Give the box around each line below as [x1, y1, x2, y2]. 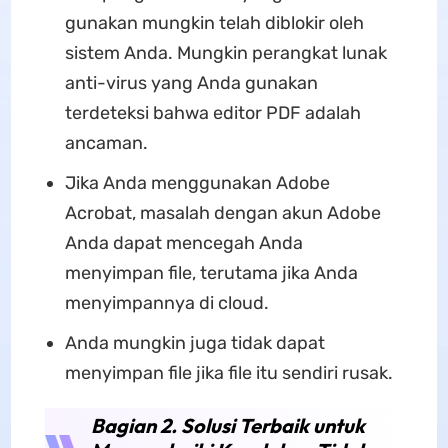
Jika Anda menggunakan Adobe [64, 172, 330, 194]
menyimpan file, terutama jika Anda [64, 262, 358, 284]
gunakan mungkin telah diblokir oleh [64, 12, 364, 34]
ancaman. [64, 132, 148, 154]
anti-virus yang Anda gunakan [64, 72, 318, 94]
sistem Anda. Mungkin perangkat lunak [64, 42, 387, 64]
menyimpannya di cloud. [64, 292, 269, 314]
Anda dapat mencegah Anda [64, 232, 303, 254]
